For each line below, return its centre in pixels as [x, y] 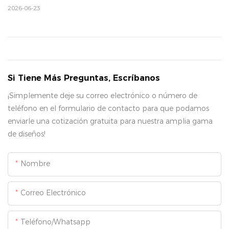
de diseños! [27, 134]
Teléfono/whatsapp [55, 222]
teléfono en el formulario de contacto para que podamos [108, 108]
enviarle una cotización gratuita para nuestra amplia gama [110, 121]
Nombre [35, 163]
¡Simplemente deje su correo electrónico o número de [102, 95]
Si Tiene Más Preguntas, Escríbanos [84, 78]
